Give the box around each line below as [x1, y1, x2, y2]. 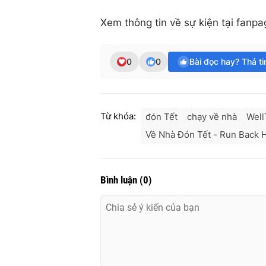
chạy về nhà [187, 110, 237, 122]
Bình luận [100, 173, 140, 186]
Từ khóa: [100, 110, 136, 122]
